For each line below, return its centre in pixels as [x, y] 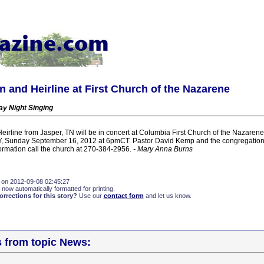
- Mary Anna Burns [163, 149]
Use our [90, 196]
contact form [123, 196]
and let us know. [167, 196]
